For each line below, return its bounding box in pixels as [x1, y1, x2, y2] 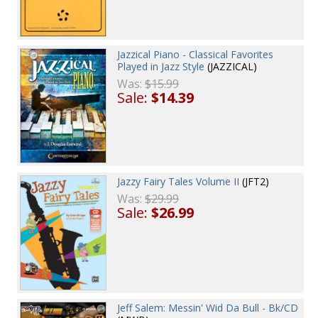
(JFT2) [239, 174, 270, 188]
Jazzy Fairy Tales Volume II [117, 174, 240, 188]
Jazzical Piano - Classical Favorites [117, 48, 274, 62]
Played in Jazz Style [117, 60, 205, 74]
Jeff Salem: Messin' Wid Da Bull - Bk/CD [117, 300, 299, 314]
